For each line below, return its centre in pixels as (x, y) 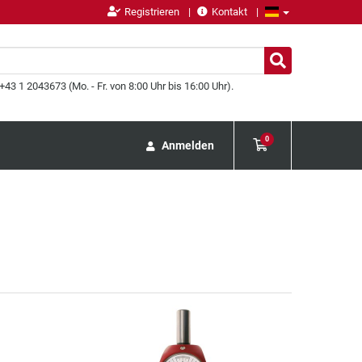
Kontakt (229, 12)
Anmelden (188, 145)
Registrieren (152, 12)
